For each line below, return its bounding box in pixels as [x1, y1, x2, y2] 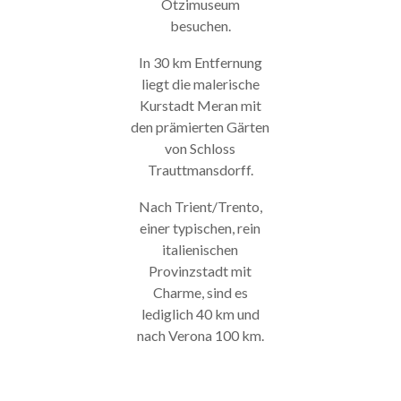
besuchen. [169, 17, 231, 35]
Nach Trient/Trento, [138, 198, 262, 216]
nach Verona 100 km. [136, 327, 264, 345]
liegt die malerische [141, 75, 260, 93]
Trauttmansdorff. [147, 161, 253, 179]
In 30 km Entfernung [138, 54, 262, 72]
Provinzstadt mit [149, 262, 252, 280]
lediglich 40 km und [141, 305, 260, 323]
